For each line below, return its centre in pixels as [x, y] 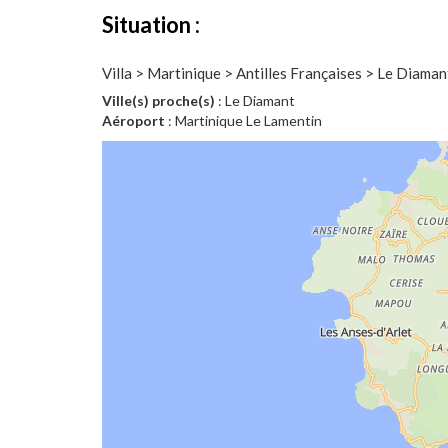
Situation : [151, 24]
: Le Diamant [255, 100]
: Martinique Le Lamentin [243, 120]
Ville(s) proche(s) [158, 100]
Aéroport [133, 120]
